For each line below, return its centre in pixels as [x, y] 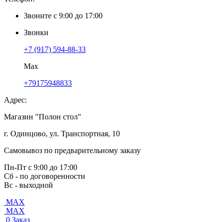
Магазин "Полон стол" [43, 117]
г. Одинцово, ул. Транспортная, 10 [62, 134]
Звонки [36, 32]
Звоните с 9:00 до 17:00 [63, 16]
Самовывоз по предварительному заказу [72, 150]
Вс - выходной [28, 185]
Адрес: [15, 100]
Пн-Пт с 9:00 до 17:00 [41, 167]
